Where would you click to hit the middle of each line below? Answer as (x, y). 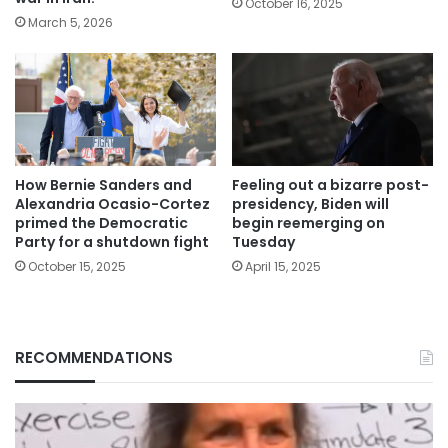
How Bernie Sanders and (103, 185)
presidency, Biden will (310, 204)
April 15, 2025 (283, 267)
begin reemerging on (308, 223)
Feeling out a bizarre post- (330, 185)
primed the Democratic (101, 223)
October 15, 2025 (77, 267)
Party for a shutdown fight (112, 242)
